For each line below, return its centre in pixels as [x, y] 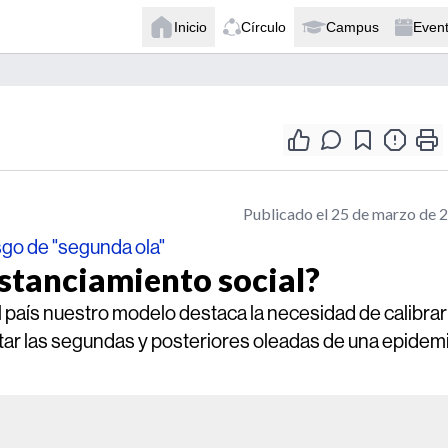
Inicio [190, 26]
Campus [352, 26]
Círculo [263, 26]
